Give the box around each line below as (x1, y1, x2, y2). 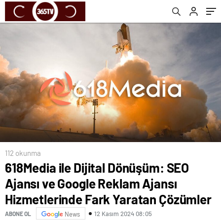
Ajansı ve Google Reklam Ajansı (5, 176, 177, 191)
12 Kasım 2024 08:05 (94, 209, 152, 218)
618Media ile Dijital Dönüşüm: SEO (5, 160, 189, 176)
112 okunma (5, 148, 41, 158)
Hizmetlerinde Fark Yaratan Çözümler (5, 191, 212, 207)
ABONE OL (5, 210, 31, 217)
